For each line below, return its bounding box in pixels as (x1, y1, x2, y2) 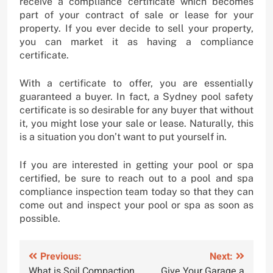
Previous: (40, 249, 82, 264)
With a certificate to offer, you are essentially (19, 77, 253, 89)
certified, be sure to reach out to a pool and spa (19, 172, 253, 184)
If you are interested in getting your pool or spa (19, 158, 253, 171)
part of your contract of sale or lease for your (19, 9, 253, 21)
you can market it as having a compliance (19, 35, 253, 48)
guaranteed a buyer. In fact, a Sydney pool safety (19, 90, 253, 102)
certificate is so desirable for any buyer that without (19, 104, 253, 116)
